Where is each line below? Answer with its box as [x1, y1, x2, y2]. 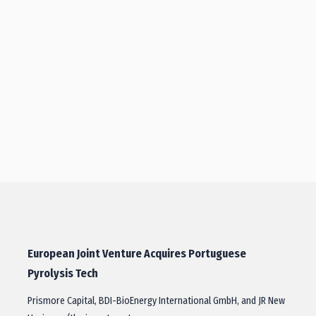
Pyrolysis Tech [28, 267, 98, 280]
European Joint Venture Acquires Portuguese [28, 247, 246, 260]
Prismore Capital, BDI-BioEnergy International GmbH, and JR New [28, 295, 285, 307]
